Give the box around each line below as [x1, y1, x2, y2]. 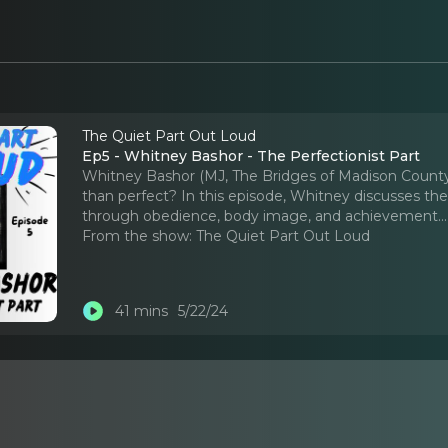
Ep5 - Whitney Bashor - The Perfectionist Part [82, 146, 421, 165]
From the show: [82, 226, 193, 245]
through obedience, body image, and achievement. [82, 206, 442, 225]
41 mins [114, 302, 168, 321]
